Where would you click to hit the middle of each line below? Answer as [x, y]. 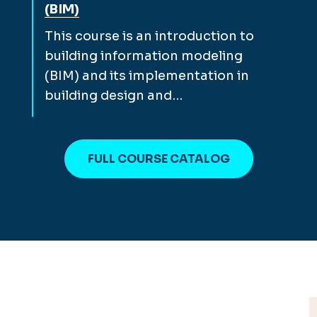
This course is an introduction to [149, 36]
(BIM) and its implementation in [147, 75]
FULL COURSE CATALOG [158, 158]
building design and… [114, 95]
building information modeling [144, 56]
